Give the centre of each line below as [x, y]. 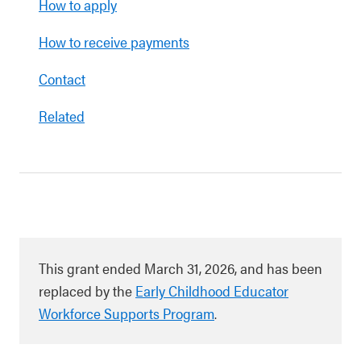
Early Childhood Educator [212, 290]
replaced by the [87, 290]
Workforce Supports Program [127, 313]
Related [62, 116]
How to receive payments [114, 41]
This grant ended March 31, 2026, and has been [180, 268]
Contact [62, 79]
